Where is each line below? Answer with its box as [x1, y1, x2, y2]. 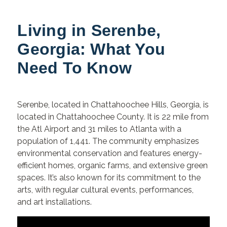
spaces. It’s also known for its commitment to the [17, 173, 201, 183]
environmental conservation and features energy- [17, 148, 203, 159]
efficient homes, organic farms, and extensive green [17, 161, 208, 171]
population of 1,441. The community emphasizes [17, 136, 200, 146]
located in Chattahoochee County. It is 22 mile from [17, 112, 209, 122]
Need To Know [17, 58, 132, 77]
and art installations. [17, 197, 94, 207]
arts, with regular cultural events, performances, [17, 185, 194, 195]
